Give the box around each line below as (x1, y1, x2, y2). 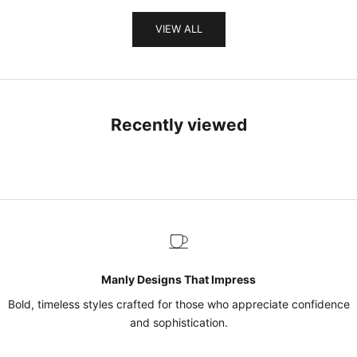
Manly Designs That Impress (101, 272, 256, 286)
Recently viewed (110, 114, 247, 135)
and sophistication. (129, 315, 228, 329)
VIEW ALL (155, 22, 202, 36)
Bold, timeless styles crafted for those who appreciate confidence (7, 296, 350, 311)
